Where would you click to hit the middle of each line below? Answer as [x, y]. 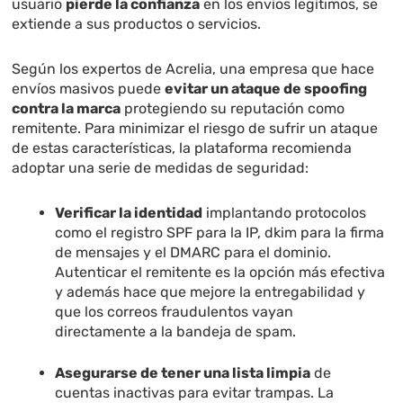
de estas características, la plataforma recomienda [182, 148]
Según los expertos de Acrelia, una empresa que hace [193, 69]
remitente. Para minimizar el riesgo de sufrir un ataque [195, 129]
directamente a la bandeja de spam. [176, 332]
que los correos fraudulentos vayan [175, 312]
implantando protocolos [285, 213]
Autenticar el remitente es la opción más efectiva [220, 273]
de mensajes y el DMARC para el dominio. [193, 253]
